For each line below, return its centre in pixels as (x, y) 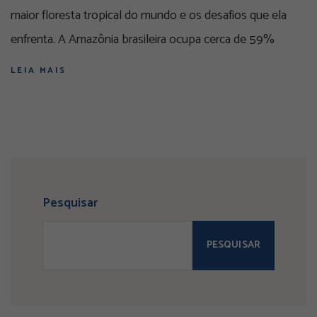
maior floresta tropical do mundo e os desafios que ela (149, 16)
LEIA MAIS (39, 71)
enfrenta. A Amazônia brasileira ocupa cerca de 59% (143, 40)
